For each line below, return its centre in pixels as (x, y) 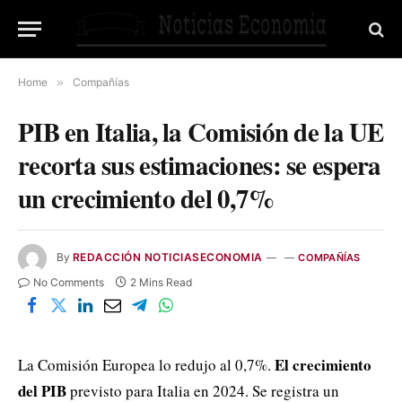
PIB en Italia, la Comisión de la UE (201, 132)
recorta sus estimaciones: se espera (200, 165)
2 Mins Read (161, 282)
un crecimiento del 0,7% (146, 198)
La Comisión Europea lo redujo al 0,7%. (146, 365)
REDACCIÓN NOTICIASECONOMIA (168, 258)
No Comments (69, 282)
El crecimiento (323, 365)
